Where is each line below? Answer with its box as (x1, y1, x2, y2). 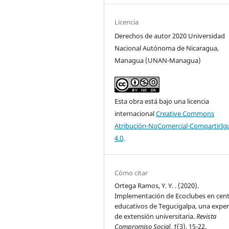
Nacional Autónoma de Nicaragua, (114, 43, 219, 53)
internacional (114, 108, 156, 118)
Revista (196, 211, 217, 221)
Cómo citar (114, 168, 148, 177)
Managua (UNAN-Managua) (114, 55, 201, 65)
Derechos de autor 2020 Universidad (114, 31, 225, 40)
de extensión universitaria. (114, 211, 197, 221)
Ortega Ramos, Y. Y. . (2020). (114, 180, 199, 190)
